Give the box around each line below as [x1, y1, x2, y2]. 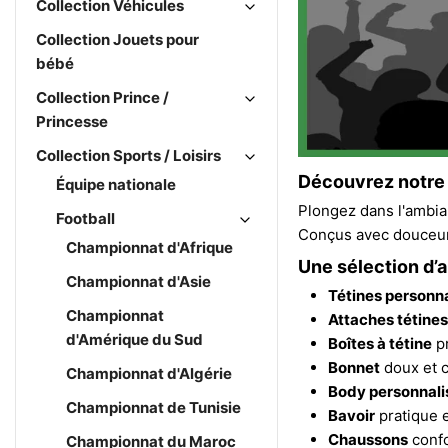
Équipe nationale [56, 175, 176, 194]
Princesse [36, 112, 108, 131]
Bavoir [327, 406, 375, 426]
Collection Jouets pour [36, 30, 199, 49]
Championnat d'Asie [66, 272, 211, 291]
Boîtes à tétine [327, 334, 432, 354]
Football [56, 209, 115, 228]
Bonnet [327, 358, 380, 378]
